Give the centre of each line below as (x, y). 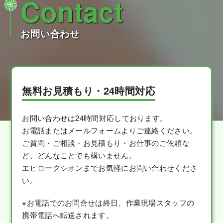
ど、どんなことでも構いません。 (79, 155)
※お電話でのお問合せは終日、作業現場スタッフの (108, 202)
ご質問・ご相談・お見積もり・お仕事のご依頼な (106, 142)
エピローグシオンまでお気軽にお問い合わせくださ (110, 167)
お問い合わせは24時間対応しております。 (95, 117)
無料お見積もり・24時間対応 (89, 90)
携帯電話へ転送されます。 (68, 215)
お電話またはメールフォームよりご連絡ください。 (110, 130)
